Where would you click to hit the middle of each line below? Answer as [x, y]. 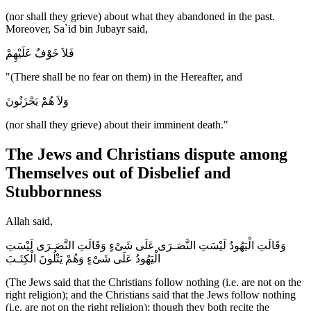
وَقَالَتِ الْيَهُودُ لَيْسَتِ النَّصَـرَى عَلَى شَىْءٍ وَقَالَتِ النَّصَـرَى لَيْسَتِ [146, 246]
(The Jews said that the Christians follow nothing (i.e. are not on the [153, 283]
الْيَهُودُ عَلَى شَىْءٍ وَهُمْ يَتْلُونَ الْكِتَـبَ [83, 259]
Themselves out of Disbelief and [118, 173]
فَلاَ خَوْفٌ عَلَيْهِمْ [40, 53]
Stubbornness [53, 192]
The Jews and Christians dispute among [146, 154]
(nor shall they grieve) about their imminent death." [117, 125]
